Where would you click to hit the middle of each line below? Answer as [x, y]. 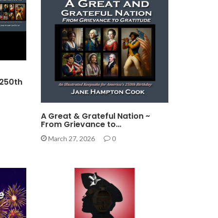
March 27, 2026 [71, 139]
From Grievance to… [81, 125]
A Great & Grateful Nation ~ [95, 116]
